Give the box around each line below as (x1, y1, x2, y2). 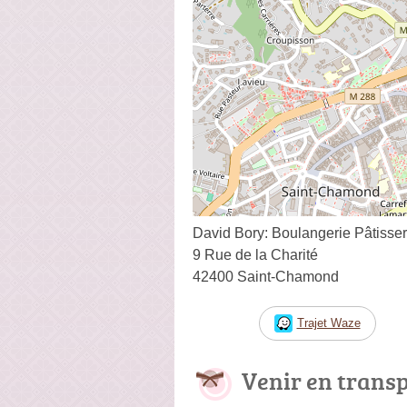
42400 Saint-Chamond (193, 268, 339, 284)
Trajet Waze (296, 315, 361, 330)
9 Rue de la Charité (193, 246, 318, 263)
